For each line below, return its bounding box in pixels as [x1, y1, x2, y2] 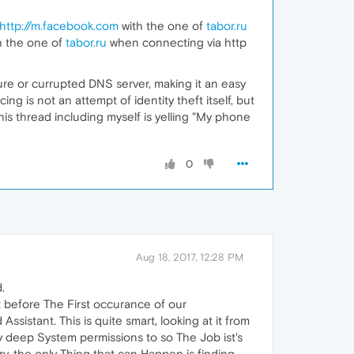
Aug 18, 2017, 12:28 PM [136, 251, 243, 263]
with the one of [119, 19, 206, 32]
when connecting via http [107, 36, 247, 49]
